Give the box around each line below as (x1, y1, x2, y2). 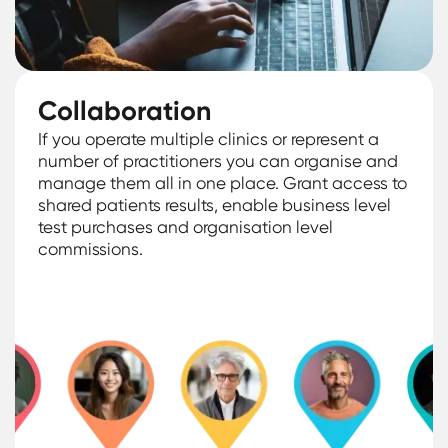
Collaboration (38, 94, 212, 127)
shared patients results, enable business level (38, 194, 392, 215)
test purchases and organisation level (38, 216, 334, 237)
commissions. (38, 238, 144, 259)
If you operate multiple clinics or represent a (38, 128, 380, 149)
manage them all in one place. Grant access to (38, 172, 408, 193)
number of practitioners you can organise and (38, 150, 399, 171)
